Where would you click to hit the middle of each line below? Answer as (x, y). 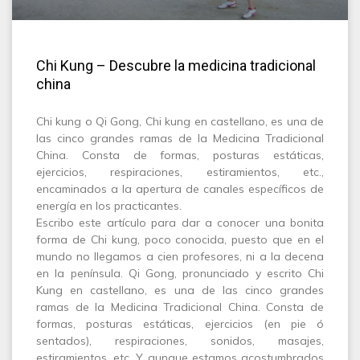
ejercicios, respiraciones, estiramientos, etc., (180, 172)
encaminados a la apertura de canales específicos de (180, 189)
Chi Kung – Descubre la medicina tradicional (176, 65)
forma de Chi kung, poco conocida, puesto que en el (180, 239)
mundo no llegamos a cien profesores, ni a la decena (180, 256)
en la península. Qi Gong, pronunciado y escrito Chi (180, 273)
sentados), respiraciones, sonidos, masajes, (180, 341)
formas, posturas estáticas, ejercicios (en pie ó (180, 324)
